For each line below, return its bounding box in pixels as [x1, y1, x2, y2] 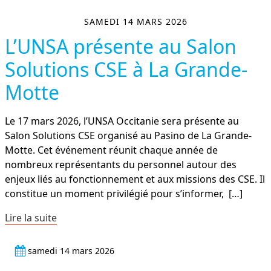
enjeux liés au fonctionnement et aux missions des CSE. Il [5, 172, 265, 186]
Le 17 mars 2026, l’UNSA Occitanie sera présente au [5, 114, 239, 128]
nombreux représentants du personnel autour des [5, 158, 237, 172]
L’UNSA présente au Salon [5, 33, 237, 60]
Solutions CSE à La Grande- [5, 56, 247, 83]
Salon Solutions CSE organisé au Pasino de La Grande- [5, 129, 252, 143]
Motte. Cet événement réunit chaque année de [5, 143, 218, 157]
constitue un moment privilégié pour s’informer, [5, 187, 226, 201]
